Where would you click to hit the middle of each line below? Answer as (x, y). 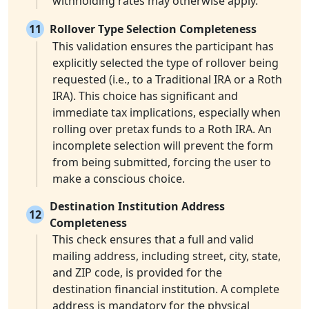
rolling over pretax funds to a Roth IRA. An (162, 129)
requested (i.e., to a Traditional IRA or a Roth (167, 80)
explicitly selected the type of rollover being (166, 63)
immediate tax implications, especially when (167, 113)
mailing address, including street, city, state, (167, 256)
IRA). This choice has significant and (145, 96)
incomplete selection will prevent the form (163, 146)
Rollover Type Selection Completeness (153, 29)
